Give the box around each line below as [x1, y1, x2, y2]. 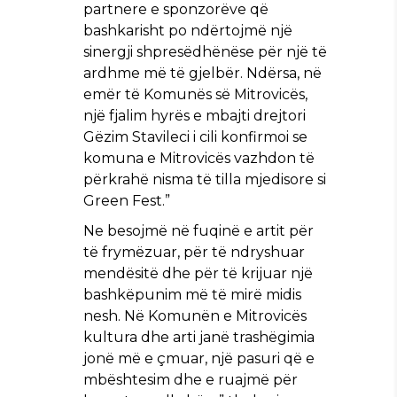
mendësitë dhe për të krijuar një [83, 264, 313, 282]
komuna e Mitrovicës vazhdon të [83, 149, 315, 167]
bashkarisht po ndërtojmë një [83, 21, 292, 39]
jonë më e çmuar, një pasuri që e [83, 349, 315, 367]
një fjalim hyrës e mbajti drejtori [83, 106, 306, 124]
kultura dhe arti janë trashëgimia [83, 328, 315, 346]
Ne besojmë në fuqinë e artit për [83, 222, 314, 239]
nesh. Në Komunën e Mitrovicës [83, 307, 307, 324]
